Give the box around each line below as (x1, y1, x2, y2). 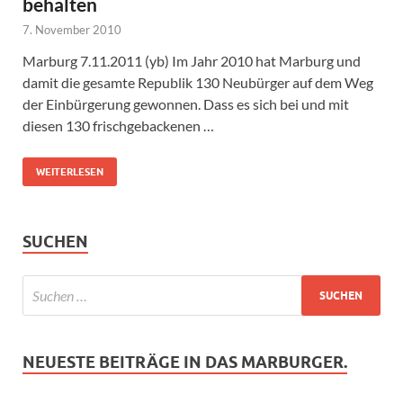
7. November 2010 (22, 22, 121, 38)
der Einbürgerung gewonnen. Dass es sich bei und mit (22, 95, 349, 113)
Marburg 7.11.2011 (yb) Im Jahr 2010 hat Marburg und (22, 52, 361, 70)
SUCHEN (22, 232, 88, 252)
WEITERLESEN (36, 166, 103, 179)
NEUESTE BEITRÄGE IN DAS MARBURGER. (22, 353, 347, 372)
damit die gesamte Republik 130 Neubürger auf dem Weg (22, 74, 373, 92)
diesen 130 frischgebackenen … (22, 117, 214, 135)
